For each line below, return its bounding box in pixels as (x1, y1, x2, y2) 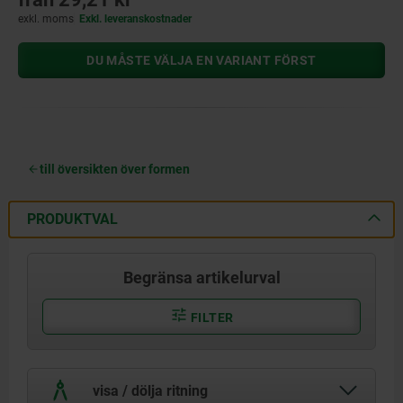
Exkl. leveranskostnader (79, 12, 193, 25)
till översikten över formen (40, 161, 190, 176)
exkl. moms (18, 12, 74, 25)
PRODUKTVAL (27, 210, 118, 228)
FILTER (187, 309, 234, 325)
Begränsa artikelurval (122, 267, 281, 287)
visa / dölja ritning (89, 381, 208, 399)
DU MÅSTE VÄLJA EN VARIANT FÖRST (86, 52, 317, 67)
